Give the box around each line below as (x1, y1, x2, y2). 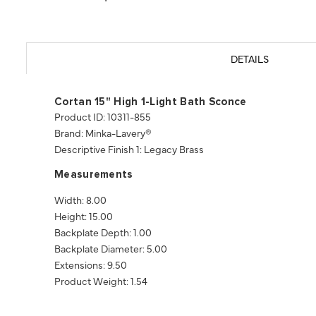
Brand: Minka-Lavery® (54, 126, 152, 140)
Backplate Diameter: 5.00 (54, 241, 167, 256)
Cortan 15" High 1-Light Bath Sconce (54, 97, 247, 108)
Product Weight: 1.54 (54, 274, 147, 288)
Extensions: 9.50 (54, 257, 127, 272)
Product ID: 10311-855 (54, 109, 151, 124)
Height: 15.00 (54, 209, 113, 224)
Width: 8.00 (54, 193, 107, 207)
